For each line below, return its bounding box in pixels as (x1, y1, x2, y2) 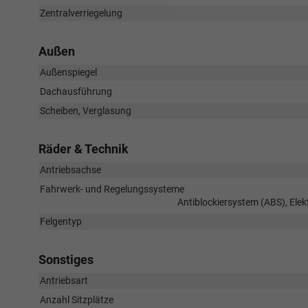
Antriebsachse (40, 164, 101, 175)
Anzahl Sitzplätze (40, 294, 113, 305)
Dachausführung (40, 86, 112, 97)
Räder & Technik (38, 142, 129, 156)
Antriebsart (40, 275, 88, 286)
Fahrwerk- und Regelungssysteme (40, 184, 184, 195)
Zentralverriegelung (40, 8, 122, 19)
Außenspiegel (40, 67, 97, 78)
